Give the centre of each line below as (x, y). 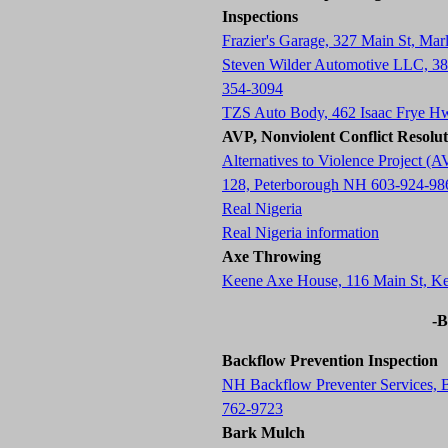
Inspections (260, 16)
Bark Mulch (263, 432)
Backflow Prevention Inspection (330, 360)
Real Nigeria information (300, 232)
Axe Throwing (271, 256)
